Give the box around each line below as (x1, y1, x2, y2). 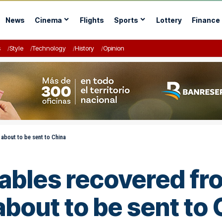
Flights (79, 15, 104, 24)
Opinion (103, 44, 124, 52)
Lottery (156, 15, 182, 24)
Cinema (34, 15, 62, 24)
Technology (32, 44, 66, 52)
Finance (191, 15, 220, 24)
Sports (113, 15, 138, 24)
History (75, 44, 94, 52)
